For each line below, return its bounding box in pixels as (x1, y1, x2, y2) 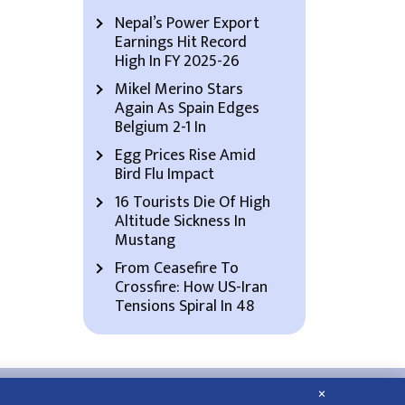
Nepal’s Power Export (115, 10, 259, 37)
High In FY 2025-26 (115, 48, 240, 75)
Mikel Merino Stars (115, 76, 243, 103)
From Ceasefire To (115, 255, 239, 282)
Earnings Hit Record (115, 29, 247, 56)
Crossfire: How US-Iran (115, 274, 268, 301)
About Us (86, 381, 136, 395)
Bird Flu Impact (115, 161, 214, 188)
